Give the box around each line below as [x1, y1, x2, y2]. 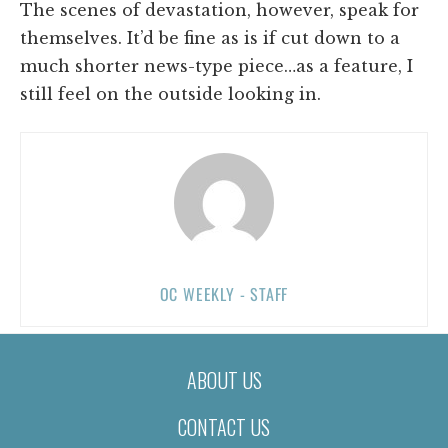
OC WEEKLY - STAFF [159, 281, 289, 306]
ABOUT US [186, 364, 262, 395]
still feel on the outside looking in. [20, 83, 321, 104]
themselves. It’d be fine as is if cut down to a [20, 27, 400, 48]
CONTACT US [178, 411, 270, 442]
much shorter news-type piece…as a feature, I [20, 55, 413, 76]
